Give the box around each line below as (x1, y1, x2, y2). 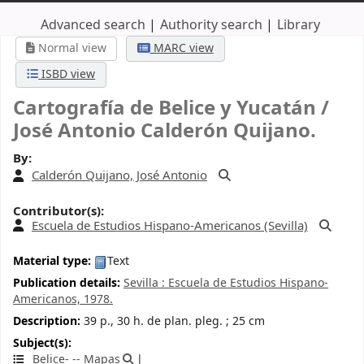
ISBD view (38, 65, 96, 83)
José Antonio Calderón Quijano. (13, 115, 316, 145)
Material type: (13, 253, 94, 271)
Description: (13, 313, 84, 331)
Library (276, 15, 320, 35)
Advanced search (40, 15, 145, 35)
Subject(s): (13, 334, 71, 352)
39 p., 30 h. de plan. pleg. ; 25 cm (84, 313, 265, 331)
